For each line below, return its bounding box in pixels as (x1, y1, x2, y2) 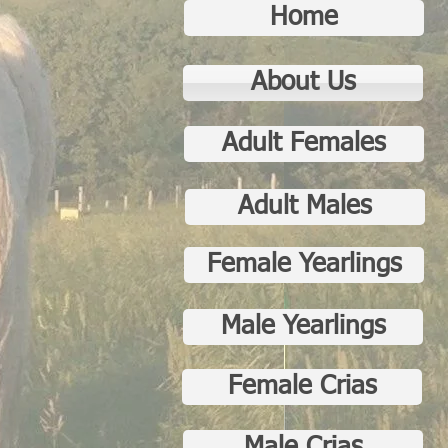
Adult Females (222, 131, 386, 157)
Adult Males (238, 194, 372, 220)
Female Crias (227, 374, 377, 400)
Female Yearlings (206, 252, 402, 278)
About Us (250, 70, 356, 96)
